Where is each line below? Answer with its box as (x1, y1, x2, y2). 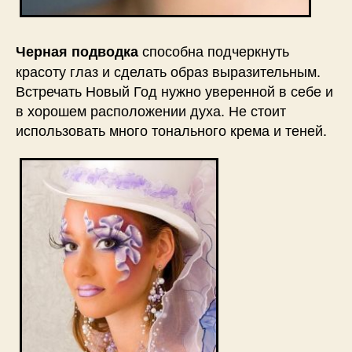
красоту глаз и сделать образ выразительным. (16, 60, 321, 82)
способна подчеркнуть (138, 40, 289, 61)
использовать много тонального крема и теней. (16, 119, 327, 141)
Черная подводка (16, 41, 138, 62)
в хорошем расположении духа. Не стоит (16, 100, 286, 121)
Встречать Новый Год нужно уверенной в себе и (16, 80, 333, 101)
